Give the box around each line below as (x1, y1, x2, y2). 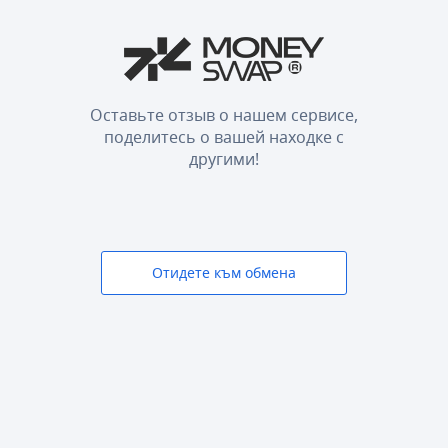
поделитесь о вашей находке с (104, 126, 344, 149)
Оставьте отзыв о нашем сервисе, (90, 104, 358, 127)
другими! (189, 148, 259, 171)
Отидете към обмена (152, 263, 296, 283)
